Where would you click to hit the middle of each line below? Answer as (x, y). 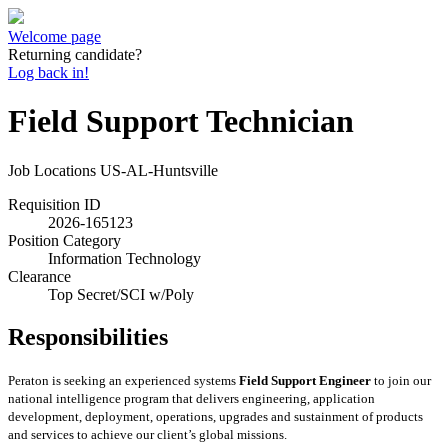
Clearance (39, 276)
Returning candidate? (75, 54)
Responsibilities (88, 336)
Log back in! (48, 72)
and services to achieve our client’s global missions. (147, 434)
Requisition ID (54, 204)
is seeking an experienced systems (144, 380)
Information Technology (124, 258)
